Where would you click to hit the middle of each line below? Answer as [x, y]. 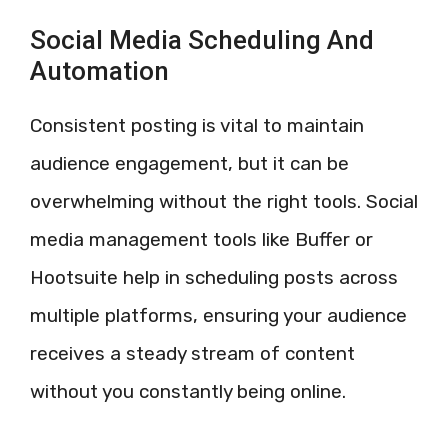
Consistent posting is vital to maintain [197, 125]
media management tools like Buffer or [201, 239]
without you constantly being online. [188, 391]
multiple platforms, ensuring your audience [218, 315]
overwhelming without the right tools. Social [224, 201]
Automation [99, 70]
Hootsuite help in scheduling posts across [214, 277]
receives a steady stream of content [192, 353]
